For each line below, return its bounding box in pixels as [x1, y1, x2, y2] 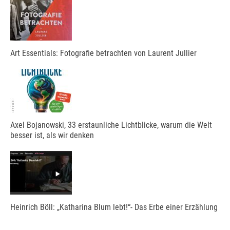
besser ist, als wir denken [10, 130, 94, 140]
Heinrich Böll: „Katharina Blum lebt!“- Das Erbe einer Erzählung [10, 202, 218, 212]
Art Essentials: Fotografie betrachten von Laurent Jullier [10, 48, 197, 58]
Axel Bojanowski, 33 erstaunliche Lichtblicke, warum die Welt [10, 120, 212, 130]
